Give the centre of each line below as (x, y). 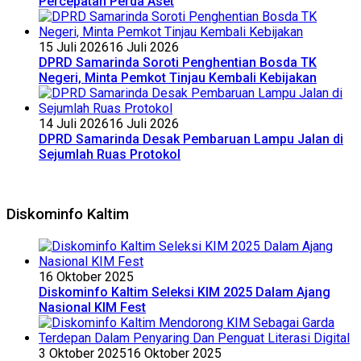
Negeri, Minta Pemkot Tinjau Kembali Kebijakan (178, 78)
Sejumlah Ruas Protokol (110, 155)
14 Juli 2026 (74, 124)
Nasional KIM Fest (92, 307)
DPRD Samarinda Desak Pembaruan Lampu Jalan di (191, 139)
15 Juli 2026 (74, 48)
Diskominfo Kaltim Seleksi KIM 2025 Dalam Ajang (185, 292)
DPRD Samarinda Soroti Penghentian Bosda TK (178, 63)
